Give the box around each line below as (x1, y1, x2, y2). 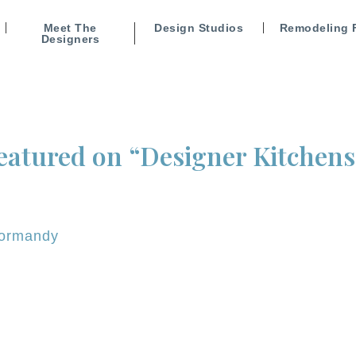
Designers (41, 33, 100, 45)
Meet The (43, 21, 97, 34)
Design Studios (154, 21, 244, 34)
